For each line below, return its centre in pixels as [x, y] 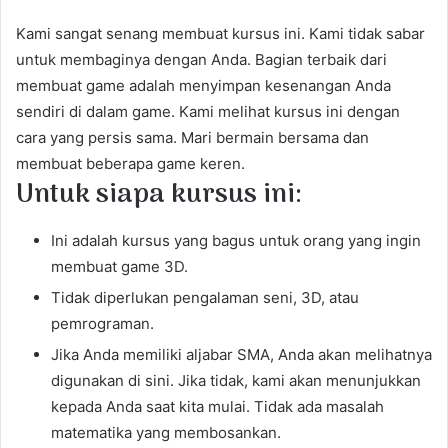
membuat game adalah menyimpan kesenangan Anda [203, 86]
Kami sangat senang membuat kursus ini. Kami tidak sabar [220, 34]
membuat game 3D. [119, 266]
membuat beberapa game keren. [130, 164]
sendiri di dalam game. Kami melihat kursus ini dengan [208, 112]
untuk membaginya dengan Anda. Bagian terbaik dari [201, 60]
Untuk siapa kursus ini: [159, 195]
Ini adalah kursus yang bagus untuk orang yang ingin [236, 240]
